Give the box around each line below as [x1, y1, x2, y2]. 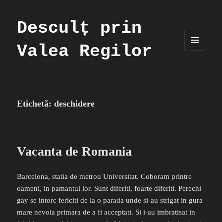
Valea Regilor [17, 42, 153, 62]
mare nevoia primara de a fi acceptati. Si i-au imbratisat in [17, 208, 196, 217]
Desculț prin [17, 18, 142, 39]
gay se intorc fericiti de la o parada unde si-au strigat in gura [17, 196, 203, 205]
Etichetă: [17, 99, 55, 109]
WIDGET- [184, 64, 210, 71]
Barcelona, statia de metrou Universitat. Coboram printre [17, 172, 192, 181]
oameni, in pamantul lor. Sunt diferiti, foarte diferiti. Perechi [17, 184, 202, 193]
